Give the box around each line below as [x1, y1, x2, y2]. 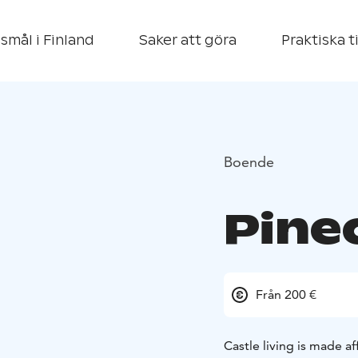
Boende [224, 152, 274, 171]
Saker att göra [139, 32, 237, 49]
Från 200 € [256, 287, 316, 303]
